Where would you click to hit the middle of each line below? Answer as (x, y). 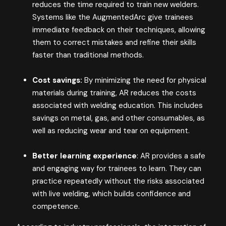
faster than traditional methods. (88, 55)
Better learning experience (84, 156)
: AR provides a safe (171, 156)
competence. (56, 207)
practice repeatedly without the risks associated (118, 181)
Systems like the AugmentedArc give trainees (113, 17)
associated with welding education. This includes (118, 106)
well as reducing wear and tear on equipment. (111, 131)
